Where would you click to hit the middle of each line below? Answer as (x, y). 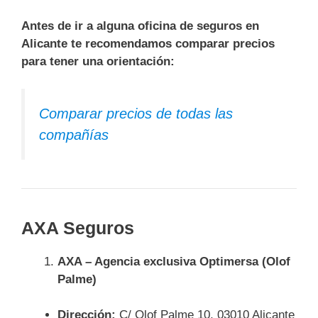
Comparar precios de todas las (136, 113)
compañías (74, 135)
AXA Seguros (78, 227)
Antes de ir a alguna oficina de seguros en (140, 26)
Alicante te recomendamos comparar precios (148, 44)
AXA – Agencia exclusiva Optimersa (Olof (174, 261)
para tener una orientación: (98, 61)
